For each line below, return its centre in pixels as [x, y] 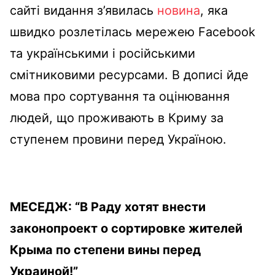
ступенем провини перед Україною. [118, 139]
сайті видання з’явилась [83, 10]
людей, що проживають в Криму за [117, 118]
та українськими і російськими [103, 53]
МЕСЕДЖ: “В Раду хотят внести [108, 207]
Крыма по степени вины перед [105, 250]
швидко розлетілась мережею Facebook [133, 32]
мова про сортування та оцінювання [120, 96]
